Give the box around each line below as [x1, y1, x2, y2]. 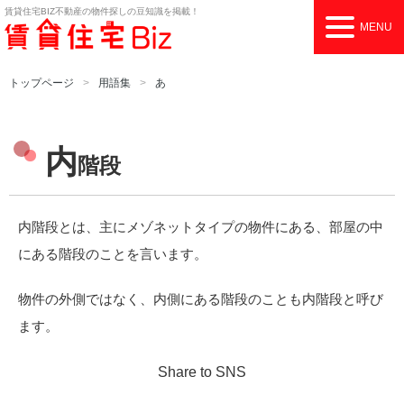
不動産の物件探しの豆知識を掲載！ [55, 6, 199, 16]
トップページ [9, 77, 74, 89]
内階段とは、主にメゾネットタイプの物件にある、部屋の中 [18, 219, 383, 234]
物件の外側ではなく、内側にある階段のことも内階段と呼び [18, 291, 383, 307]
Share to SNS [158, 364, 246, 380]
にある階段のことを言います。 [18, 246, 207, 262]
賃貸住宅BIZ [5, 6, 55, 16]
